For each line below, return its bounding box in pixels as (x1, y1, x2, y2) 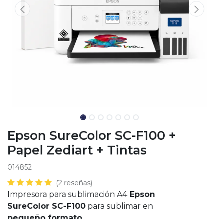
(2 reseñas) (56, 178, 92, 187)
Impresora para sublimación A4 (7, 190, 127, 199)
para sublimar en (86, 201, 153, 211)
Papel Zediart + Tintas (7, 143, 147, 157)
